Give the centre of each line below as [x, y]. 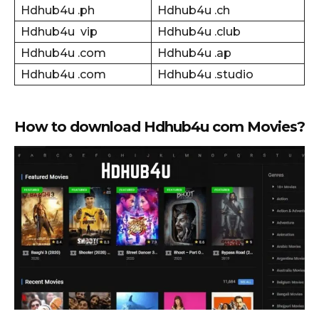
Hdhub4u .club [199, 31]
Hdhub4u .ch [194, 10]
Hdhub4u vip [59, 31]
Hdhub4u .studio [205, 74]
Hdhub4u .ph [58, 10]
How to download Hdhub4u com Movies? [159, 126]
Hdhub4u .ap [194, 53]
